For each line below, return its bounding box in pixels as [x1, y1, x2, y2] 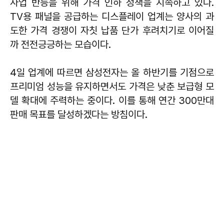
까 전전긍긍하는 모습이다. [10, 38, 111, 50]
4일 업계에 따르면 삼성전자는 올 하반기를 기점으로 [10, 66, 214, 78]
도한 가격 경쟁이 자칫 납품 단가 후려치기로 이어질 [10, 24, 214, 36]
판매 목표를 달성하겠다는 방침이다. [10, 108, 150, 120]
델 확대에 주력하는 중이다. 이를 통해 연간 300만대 [10, 94, 214, 106]
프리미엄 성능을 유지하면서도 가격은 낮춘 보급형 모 [10, 80, 214, 92]
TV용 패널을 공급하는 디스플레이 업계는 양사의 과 [10, 10, 214, 22]
